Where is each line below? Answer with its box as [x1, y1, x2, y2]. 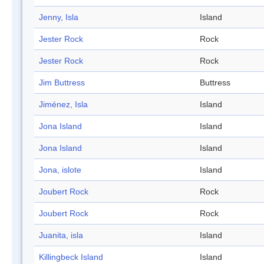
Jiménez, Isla [39, 100, 88, 110]
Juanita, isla [39, 230, 83, 240]
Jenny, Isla [39, 12, 78, 22]
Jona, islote [39, 165, 81, 175]
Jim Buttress [39, 78, 85, 88]
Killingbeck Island [39, 252, 103, 262]
